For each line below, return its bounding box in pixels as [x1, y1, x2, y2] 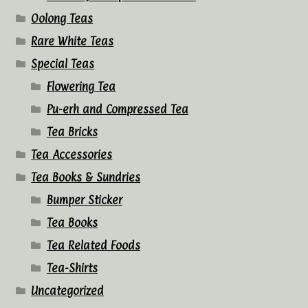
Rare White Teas [31, 34, 114, 48]
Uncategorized [31, 283, 104, 298]
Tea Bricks [46, 124, 98, 139]
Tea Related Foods [46, 238, 140, 252]
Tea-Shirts [46, 261, 98, 275]
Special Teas [31, 56, 95, 71]
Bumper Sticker [46, 192, 122, 207]
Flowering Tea [46, 79, 115, 93]
